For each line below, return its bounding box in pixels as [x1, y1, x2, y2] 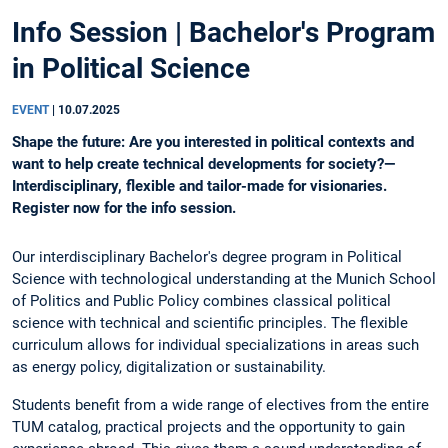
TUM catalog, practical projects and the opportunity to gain [12, 417, 405, 436]
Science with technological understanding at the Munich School [12, 270, 436, 289]
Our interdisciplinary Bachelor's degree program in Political [12, 248, 402, 267]
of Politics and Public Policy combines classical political [12, 292, 391, 311]
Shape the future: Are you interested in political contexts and [12, 133, 414, 152]
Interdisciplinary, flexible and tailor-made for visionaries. [12, 177, 387, 196]
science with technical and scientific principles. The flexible [12, 314, 408, 333]
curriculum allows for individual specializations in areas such [12, 336, 419, 355]
